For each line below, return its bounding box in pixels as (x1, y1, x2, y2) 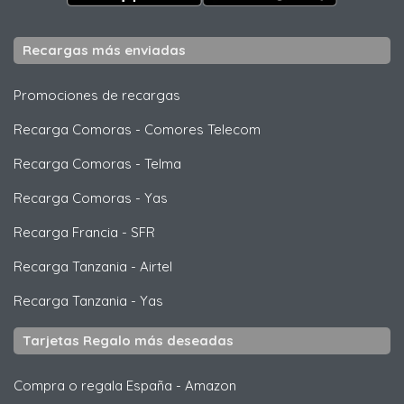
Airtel (140, 257, 172, 275)
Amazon (185, 376, 236, 394)
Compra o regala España (14, 376, 172, 394)
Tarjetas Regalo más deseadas (23, 331, 234, 349)
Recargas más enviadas (23, 41, 186, 59)
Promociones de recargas (14, 86, 180, 104)
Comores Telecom (144, 120, 261, 138)
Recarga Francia (14, 223, 118, 241)
